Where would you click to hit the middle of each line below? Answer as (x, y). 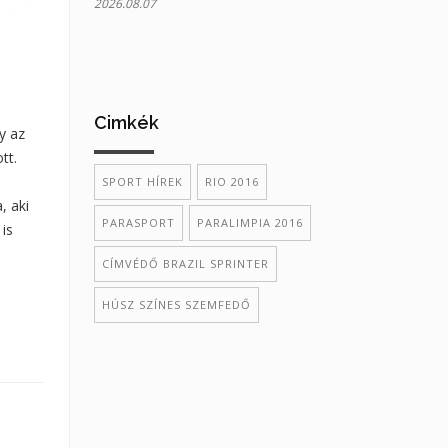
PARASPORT (138, 222)
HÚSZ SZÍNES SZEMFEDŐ (176, 304)
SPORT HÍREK (142, 181)
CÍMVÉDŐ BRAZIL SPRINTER (185, 263)
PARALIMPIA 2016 (249, 222)
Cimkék (126, 122)
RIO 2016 (231, 181)
